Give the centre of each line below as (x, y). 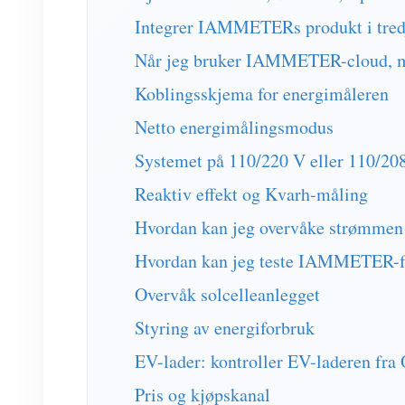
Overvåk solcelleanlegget (227, 294)
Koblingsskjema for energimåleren (262, 94)
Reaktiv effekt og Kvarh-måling (251, 194)
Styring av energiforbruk (225, 328)
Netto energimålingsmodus (234, 127)
